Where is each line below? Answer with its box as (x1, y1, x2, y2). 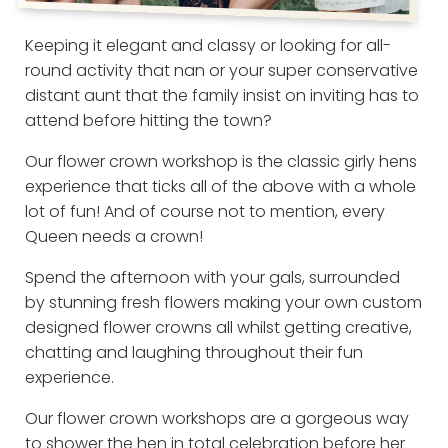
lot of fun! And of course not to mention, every (24, 200, 385, 224)
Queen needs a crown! (24, 225, 207, 249)
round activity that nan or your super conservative (24, 59, 418, 83)
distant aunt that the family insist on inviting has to (24, 84, 419, 108)
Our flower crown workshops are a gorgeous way (24, 407, 409, 431)
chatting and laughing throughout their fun (24, 341, 363, 365)
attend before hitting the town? (24, 109, 276, 133)
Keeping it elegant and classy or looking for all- (24, 34, 391, 58)
